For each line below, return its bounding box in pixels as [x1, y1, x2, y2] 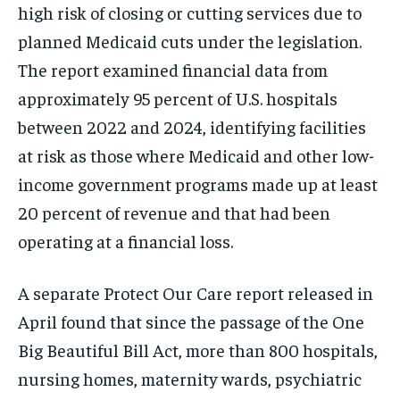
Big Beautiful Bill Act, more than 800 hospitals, [18, 337, 378, 361]
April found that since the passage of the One [18, 309, 364, 332]
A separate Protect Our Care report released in [18, 280, 373, 304]
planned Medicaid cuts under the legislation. [18, 29, 362, 52]
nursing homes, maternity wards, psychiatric [18, 366, 362, 389]
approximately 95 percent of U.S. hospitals [18, 86, 337, 109]
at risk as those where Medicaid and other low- [18, 143, 374, 166]
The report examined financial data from [18, 57, 328, 80]
